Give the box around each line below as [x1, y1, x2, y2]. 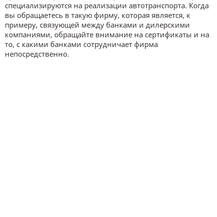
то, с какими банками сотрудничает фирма [5, 39, 158, 49]
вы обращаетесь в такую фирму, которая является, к [5, 10, 190, 20]
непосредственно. [5, 48, 69, 59]
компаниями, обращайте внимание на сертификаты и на [5, 29, 209, 39]
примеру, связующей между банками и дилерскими [5, 19, 190, 30]
